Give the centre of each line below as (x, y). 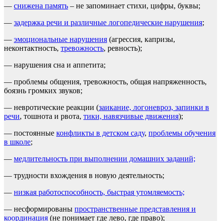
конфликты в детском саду (100, 133)
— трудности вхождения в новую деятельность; (84, 175)
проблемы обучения (182, 133)
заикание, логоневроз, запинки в (154, 107)
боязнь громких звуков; (43, 90)
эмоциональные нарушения (60, 39)
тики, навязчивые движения (131, 116)
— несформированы (39, 209)
